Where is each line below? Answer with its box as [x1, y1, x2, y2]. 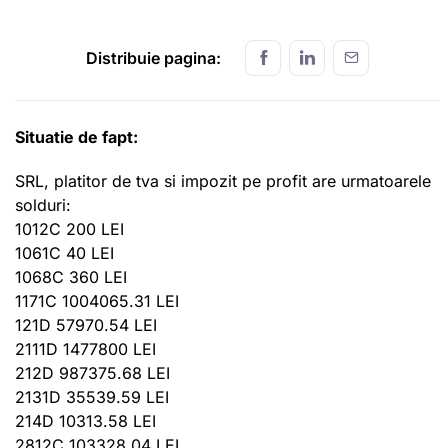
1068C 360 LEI [15, 266, 127, 287]
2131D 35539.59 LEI [15, 386, 169, 407]
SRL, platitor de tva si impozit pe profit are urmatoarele [15, 170, 431, 191]
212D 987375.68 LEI [15, 362, 170, 383]
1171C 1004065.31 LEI [15, 290, 179, 311]
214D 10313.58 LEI [15, 410, 156, 431]
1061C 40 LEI [15, 242, 114, 263]
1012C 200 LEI [15, 218, 124, 239]
